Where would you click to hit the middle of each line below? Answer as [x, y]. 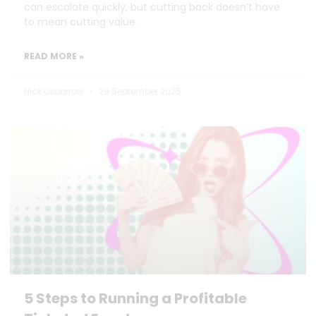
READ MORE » [54, 56]
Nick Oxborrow [55, 91]
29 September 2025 [139, 91]
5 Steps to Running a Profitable [135, 298]
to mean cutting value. [81, 22]
